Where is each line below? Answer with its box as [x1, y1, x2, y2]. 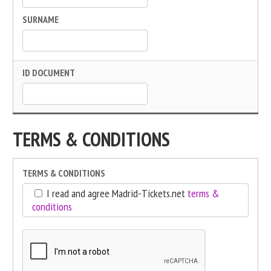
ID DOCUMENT [22, 67, 75, 79]
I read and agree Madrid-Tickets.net [44, 186, 188, 200]
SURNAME [22, 13, 59, 25]
